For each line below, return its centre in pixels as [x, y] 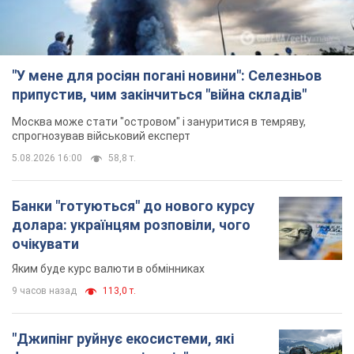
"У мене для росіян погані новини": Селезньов [167, 75]
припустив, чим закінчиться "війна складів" [159, 94]
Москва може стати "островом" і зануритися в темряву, [159, 121]
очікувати [45, 243]
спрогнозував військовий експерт [101, 136]
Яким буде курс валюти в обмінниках [108, 268]
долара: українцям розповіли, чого [131, 224]
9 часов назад [44, 290]
